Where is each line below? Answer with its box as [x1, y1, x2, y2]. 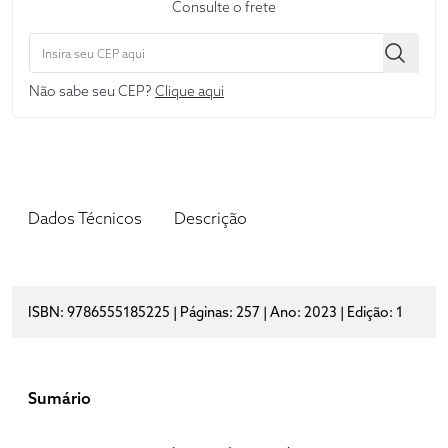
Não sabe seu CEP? [29, 82, 155, 101]
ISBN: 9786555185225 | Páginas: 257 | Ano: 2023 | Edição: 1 [28, 303, 403, 322]
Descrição [174, 208, 247, 229]
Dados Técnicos [28, 208, 142, 229]
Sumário [28, 388, 91, 409]
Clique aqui [155, 82, 224, 101]
